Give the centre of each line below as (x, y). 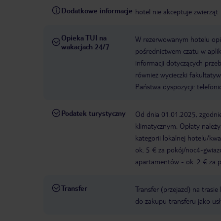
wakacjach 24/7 (85, 47)
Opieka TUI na (84, 38)
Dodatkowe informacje (97, 11)
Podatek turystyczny (93, 113)
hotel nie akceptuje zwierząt (177, 12)
